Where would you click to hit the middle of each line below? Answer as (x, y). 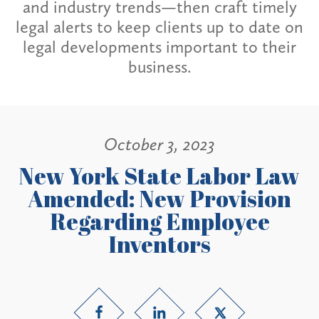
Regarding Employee (159, 221)
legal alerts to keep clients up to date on (159, 27)
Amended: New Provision (159, 198)
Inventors (159, 244)
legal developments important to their (159, 47)
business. (159, 67)
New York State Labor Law (159, 175)
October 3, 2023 (159, 145)
